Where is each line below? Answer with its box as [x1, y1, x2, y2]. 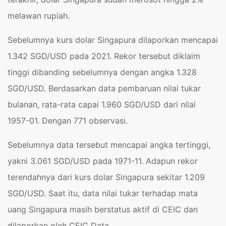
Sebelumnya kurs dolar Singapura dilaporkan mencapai [8, 35, 218, 45]
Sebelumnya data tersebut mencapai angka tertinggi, [8, 140, 210, 150]
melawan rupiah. [8, 11, 70, 21]
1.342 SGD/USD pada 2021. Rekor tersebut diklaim [8, 51, 200, 61]
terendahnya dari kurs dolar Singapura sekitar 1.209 [8, 172, 205, 182]
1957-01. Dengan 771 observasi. [8, 116, 128, 126]
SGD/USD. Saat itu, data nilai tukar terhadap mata [8, 188, 198, 198]
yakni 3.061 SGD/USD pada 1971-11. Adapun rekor [8, 156, 198, 166]
